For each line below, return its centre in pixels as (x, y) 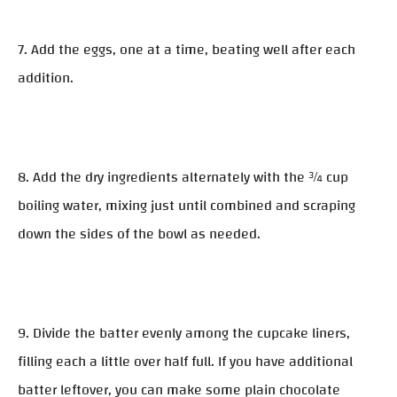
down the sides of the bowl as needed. (139, 234)
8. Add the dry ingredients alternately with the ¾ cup (183, 178)
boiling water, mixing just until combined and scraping (187, 206)
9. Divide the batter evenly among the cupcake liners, (184, 334)
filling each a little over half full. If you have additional (185, 362)
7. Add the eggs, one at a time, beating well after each (187, 50)
